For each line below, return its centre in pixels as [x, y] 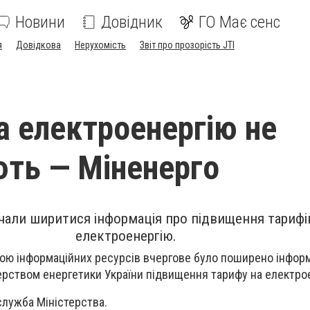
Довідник [132, 22]
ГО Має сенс [239, 22]
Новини [40, 22]
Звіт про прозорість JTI [187, 45]
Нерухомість [100, 45]
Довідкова [38, 45]
